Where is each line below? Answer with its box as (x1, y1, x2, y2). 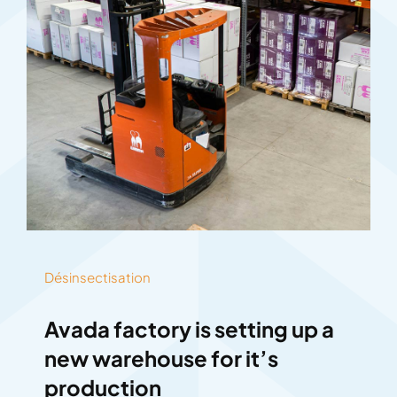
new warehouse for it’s (43, 345, 278, 372)
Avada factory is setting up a (43, 315, 334, 343)
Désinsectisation (43, 269, 151, 286)
